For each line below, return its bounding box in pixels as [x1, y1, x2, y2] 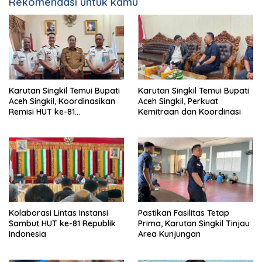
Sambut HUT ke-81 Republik [9, 218, 116, 229]
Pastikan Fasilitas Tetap [138, 208, 229, 219]
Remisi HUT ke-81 [9, 106, 75, 117]
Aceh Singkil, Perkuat [138, 95, 218, 106]
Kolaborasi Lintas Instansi [9, 208, 108, 219]
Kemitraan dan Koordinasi [138, 106, 241, 117]
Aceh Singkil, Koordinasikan [9, 95, 115, 106]
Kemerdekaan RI [9, 116, 74, 127]
